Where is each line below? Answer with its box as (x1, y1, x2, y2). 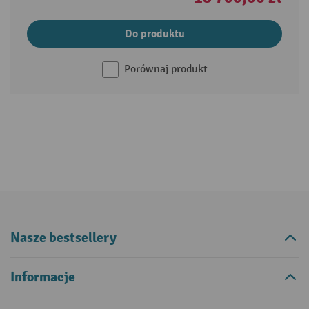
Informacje (10, 268, 75, 286)
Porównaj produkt (123, 63, 208, 77)
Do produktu (124, 27, 185, 41)
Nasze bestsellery (10, 229, 117, 247)
